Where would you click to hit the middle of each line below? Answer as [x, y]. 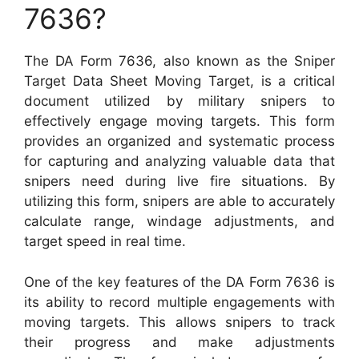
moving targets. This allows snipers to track [179, 322]
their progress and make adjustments [179, 342]
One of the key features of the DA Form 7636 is [179, 282]
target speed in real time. [105, 242]
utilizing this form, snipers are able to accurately [179, 202]
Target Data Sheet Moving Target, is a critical [179, 81]
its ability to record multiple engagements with [179, 302]
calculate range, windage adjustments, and [179, 222]
